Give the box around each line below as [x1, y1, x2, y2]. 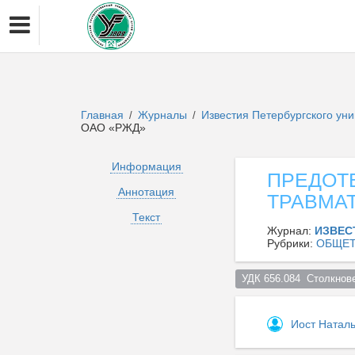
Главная [81, 109, 124, 121]
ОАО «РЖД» [81, 121, 146, 134]
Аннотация [118, 185, 174, 198]
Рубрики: [267, 237, 316, 250]
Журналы [138, 109, 187, 121]
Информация [111, 160, 181, 173]
